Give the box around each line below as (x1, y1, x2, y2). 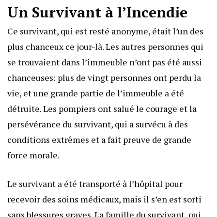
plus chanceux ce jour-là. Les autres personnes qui (7, 40, 203, 52)
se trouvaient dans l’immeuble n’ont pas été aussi (7, 56, 202, 68)
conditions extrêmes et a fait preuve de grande (7, 133, 191, 145)
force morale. (7, 149, 60, 161)
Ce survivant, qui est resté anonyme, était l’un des (7, 25, 203, 37)
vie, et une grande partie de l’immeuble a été (7, 87, 184, 99)
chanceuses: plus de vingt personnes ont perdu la (7, 71, 201, 83)
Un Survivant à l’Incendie (7, 2, 187, 22)
